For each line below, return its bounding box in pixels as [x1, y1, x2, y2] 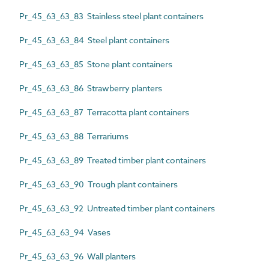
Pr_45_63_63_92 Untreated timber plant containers [19, 202, 215, 214]
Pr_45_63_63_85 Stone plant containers [19, 58, 172, 70]
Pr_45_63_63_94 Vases [19, 226, 110, 238]
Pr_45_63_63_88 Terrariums [19, 130, 128, 142]
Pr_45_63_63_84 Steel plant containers [19, 34, 169, 46]
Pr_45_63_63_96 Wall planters [19, 250, 136, 262]
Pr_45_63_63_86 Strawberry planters [19, 82, 162, 94]
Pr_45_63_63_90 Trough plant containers [19, 178, 178, 190]
